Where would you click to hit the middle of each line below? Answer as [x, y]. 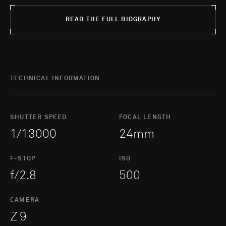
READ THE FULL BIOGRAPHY [113, 20]
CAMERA [25, 201]
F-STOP [23, 159]
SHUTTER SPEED [39, 118]
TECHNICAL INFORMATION [55, 79]
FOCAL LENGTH [145, 118]
